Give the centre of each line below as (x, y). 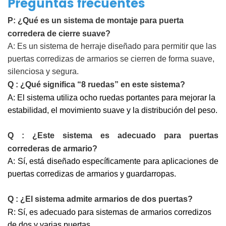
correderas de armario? (52, 148)
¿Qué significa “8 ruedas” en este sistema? (103, 84)
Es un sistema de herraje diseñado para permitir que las (117, 46)
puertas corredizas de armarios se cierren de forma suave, (111, 59)
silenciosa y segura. (43, 71)
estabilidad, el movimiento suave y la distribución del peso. (112, 110)
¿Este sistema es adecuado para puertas (125, 135)
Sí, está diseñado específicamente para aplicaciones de (118, 161)
